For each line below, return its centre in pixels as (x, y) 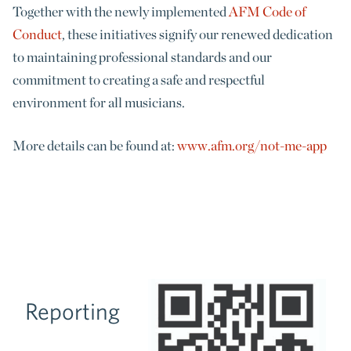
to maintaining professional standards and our (142, 56)
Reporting (72, 310)
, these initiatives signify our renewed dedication (197, 34)
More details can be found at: (95, 146)
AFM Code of (267, 11)
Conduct (37, 34)
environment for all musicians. (99, 102)
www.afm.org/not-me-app (252, 146)
